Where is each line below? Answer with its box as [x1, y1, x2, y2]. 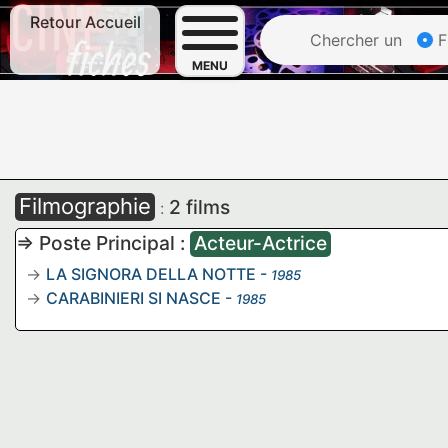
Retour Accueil [29, 12, 141, 32]
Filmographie [19, 193, 151, 219]
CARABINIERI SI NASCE [46, 288, 221, 308]
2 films [169, 195, 230, 219]
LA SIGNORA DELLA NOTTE [46, 264, 256, 284]
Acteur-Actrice [194, 231, 327, 255]
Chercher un [305, 30, 402, 50]
